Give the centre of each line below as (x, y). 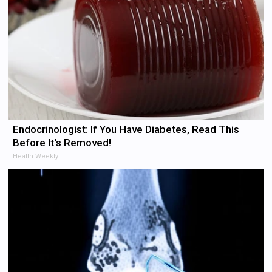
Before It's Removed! (62, 142)
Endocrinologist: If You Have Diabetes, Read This (126, 129)
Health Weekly (36, 156)
